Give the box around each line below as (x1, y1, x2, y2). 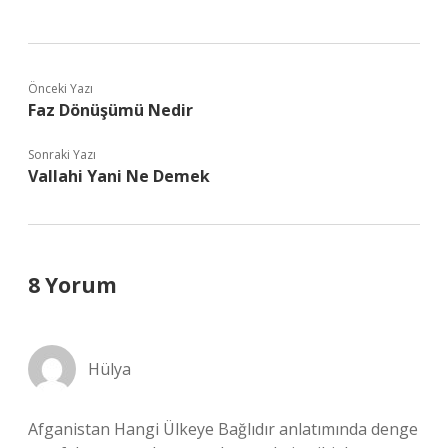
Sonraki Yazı (28, 146, 96, 163)
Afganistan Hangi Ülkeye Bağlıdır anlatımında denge (28, 418, 418, 440)
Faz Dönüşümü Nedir (28, 99, 193, 121)
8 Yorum (28, 271, 117, 299)
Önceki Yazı (28, 80, 93, 97)
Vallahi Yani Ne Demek (28, 165, 210, 187)
